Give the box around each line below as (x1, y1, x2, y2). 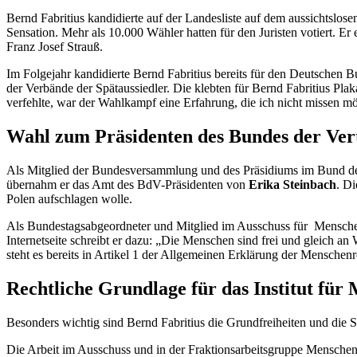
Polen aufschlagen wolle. (6, 191, 132, 206)
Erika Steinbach (249, 177, 336, 191)
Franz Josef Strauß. (6, 39, 103, 53)
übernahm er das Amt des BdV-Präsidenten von (6, 177, 249, 191)
